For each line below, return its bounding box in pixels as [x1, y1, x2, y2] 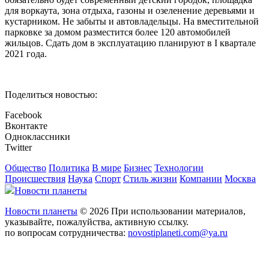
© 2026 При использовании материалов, [77, 206, 246, 217]
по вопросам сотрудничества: [5, 228, 128, 238]
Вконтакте [5, 121, 47, 131]
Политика [49, 163, 89, 174]
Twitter [5, 142, 32, 153]
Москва [225, 174, 256, 184]
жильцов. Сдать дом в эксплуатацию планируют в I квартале [5, 38, 256, 49]
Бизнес [124, 163, 152, 174]
